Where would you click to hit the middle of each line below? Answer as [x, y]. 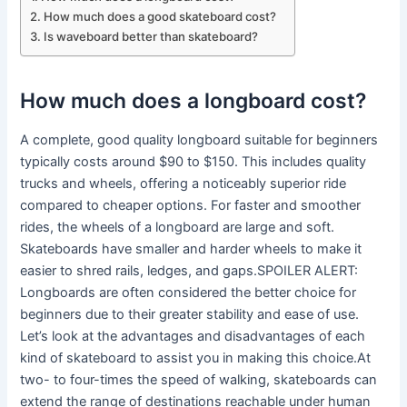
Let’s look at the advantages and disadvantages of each [193, 337]
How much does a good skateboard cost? [160, 17]
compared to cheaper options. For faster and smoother [191, 206]
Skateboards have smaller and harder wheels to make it [191, 249]
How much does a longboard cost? [194, 100]
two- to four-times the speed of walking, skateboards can [199, 380]
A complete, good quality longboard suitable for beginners [199, 140]
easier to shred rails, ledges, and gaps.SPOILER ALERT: [189, 271]
